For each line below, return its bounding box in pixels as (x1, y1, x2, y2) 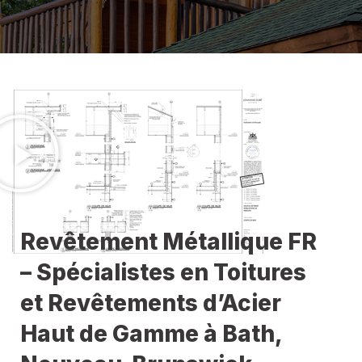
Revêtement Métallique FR (20, 228, 317, 256)
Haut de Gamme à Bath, (20, 320, 282, 348)
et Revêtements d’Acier (20, 289, 281, 318)
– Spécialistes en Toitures (20, 259, 306, 287)
